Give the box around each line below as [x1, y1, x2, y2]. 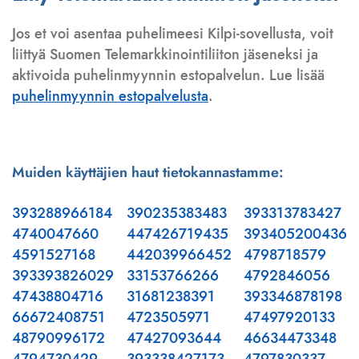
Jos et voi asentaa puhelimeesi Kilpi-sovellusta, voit [12, 23, 333, 45]
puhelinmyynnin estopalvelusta [12, 86, 208, 107]
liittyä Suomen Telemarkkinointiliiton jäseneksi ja [12, 44, 318, 66]
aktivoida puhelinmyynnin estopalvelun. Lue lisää [12, 65, 325, 87]
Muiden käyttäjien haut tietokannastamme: [12, 162, 284, 184]
